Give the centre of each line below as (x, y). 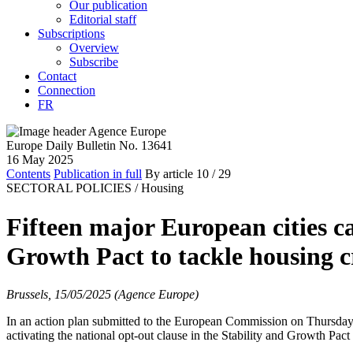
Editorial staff (103, 20)
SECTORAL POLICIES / (72, 188)
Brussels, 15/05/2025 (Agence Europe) (102, 294)
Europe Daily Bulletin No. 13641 (89, 146)
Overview (94, 48)
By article (169, 174)
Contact (57, 76)
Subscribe (94, 62)
